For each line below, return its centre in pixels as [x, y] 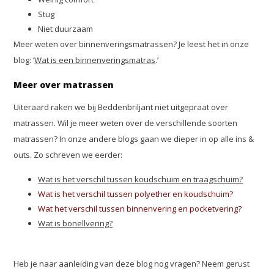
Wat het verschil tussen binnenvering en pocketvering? [140, 209]
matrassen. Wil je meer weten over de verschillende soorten [126, 123]
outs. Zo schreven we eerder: [68, 155]
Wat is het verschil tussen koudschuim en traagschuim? [141, 180]
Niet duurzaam [68, 29]
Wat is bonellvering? [76, 224]
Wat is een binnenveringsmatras [95, 60]
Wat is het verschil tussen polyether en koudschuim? [136, 194]
